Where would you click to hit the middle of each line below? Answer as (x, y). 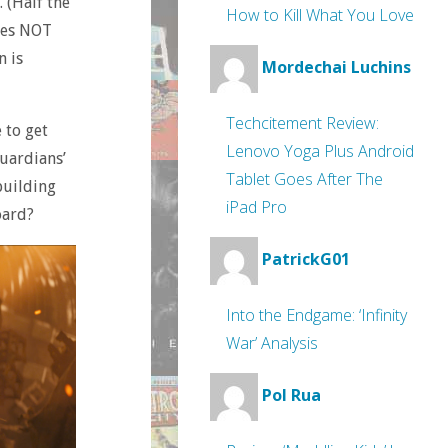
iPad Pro (256, 207)
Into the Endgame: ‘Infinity (316, 315)
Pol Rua (291, 395)
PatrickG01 (306, 259)
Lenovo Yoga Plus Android (320, 151)
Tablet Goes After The (304, 179)
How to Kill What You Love (320, 15)
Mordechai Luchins (336, 67)
